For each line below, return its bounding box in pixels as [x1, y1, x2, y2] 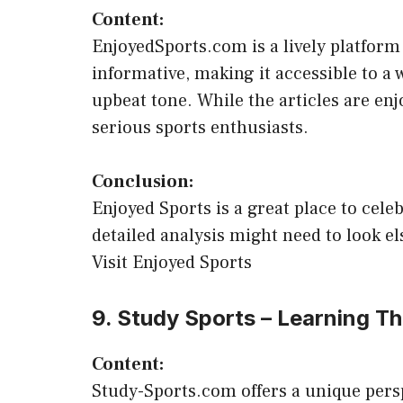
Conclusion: [92, 170, 193, 193]
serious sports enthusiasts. [92, 116, 309, 139]
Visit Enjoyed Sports [92, 251, 252, 274]
